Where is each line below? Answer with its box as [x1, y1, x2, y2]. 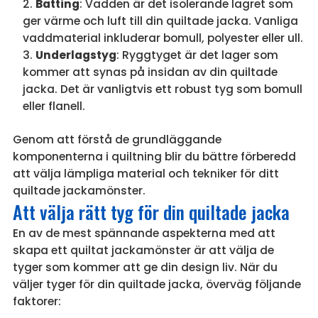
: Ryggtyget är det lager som [116, 47, 278, 62]
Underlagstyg [35, 47, 116, 62]
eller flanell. [22, 98, 85, 114]
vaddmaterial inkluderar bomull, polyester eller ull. [22, 30, 303, 45]
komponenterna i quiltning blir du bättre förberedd [12, 148, 296, 164]
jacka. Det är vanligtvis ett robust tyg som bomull [22, 81, 302, 97]
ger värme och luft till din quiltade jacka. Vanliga [22, 13, 298, 28]
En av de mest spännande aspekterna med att [12, 225, 275, 241]
